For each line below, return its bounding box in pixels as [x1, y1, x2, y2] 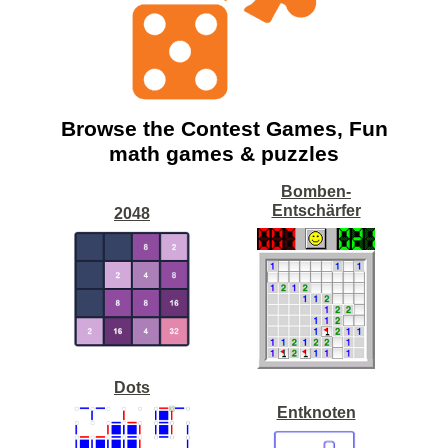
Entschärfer [271, 202, 361, 219]
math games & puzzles [109, 142, 339, 165]
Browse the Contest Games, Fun [60, 117, 388, 140]
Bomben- [281, 183, 351, 200]
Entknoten [276, 404, 356, 421]
